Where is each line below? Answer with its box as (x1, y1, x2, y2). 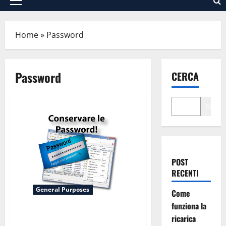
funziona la (171, 200, 206, 212)
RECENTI (171, 167, 199, 179)
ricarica (171, 212, 196, 224)
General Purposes (36, 185, 90, 194)
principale (15, 13, 50, 23)
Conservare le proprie (25, 209, 97, 221)
